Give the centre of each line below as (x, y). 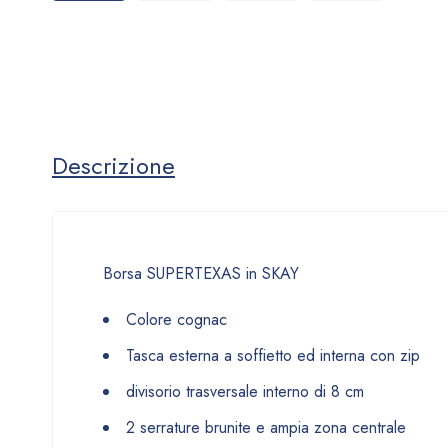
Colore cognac (176, 319)
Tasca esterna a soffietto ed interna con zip (273, 355)
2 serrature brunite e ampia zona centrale (266, 427)
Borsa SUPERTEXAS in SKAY (201, 273)
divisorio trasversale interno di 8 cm (245, 391)
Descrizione (113, 165)
